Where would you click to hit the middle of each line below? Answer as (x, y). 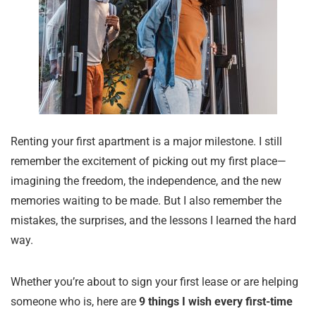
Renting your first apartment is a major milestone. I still (146, 141)
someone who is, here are (75, 302)
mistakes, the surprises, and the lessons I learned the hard (153, 220)
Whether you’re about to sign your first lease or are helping (154, 282)
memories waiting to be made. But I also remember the (146, 201)
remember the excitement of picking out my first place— (148, 161)
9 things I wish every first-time (216, 302)
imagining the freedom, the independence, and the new (146, 181)
